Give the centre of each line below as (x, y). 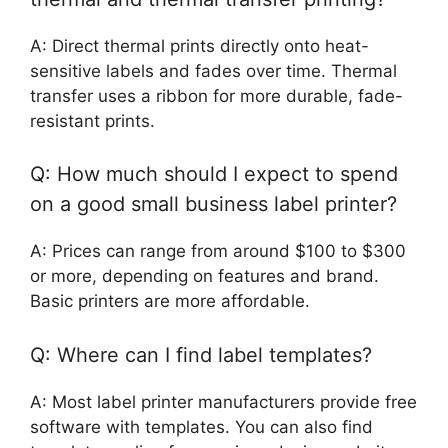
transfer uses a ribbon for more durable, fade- (216, 95)
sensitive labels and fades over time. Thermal (213, 70)
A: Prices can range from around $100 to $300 (218, 251)
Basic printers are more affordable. (170, 301)
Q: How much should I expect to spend (214, 174)
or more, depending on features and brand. (204, 276)
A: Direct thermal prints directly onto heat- (199, 45)
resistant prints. (92, 120)
